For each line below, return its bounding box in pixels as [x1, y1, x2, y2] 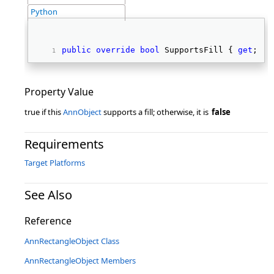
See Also [24, 187, 72, 203]
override [96, 45, 135, 54]
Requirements [24, 136, 104, 152]
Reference [24, 214, 72, 228]
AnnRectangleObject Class [24, 235, 119, 246]
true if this [24, 106, 63, 117]
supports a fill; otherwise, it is [102, 106, 210, 117]
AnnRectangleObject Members [24, 255, 136, 266]
